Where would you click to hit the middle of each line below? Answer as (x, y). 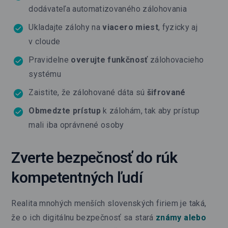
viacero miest (130, 27)
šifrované (166, 92)
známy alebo (181, 217)
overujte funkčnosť (109, 60)
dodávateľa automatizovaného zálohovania (108, 9)
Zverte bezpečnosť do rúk (94, 157)
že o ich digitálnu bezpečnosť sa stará (84, 217)
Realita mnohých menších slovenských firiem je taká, (109, 203)
